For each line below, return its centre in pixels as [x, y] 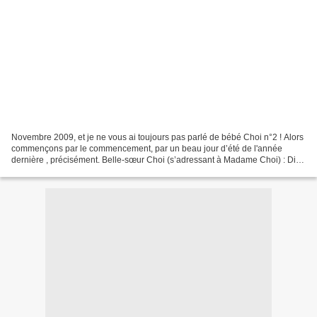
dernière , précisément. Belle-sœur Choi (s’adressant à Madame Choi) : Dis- [157, 160]
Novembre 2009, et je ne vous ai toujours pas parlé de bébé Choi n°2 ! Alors [157, 137]
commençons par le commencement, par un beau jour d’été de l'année [147, 148]
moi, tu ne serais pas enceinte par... [79, 171]
